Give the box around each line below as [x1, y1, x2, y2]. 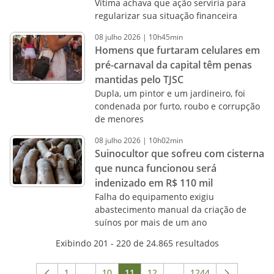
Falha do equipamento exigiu [94, 191, 214, 202]
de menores [94, 113, 144, 125]
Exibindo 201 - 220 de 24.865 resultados [55, 237, 219, 249]
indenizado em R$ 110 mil [94, 176, 213, 190]
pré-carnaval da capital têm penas [94, 58, 252, 72]
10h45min [148, 32, 183, 42]
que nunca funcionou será [94, 161, 217, 175]
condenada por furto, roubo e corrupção [94, 100, 260, 112]
